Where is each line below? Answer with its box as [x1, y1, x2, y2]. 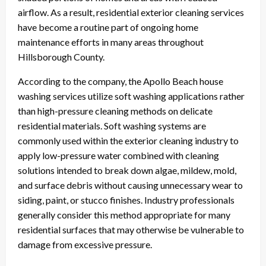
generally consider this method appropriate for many [18, 209, 230, 221]
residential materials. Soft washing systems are [18, 120, 206, 132]
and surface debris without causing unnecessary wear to [18, 179, 243, 191]
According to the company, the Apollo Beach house [18, 75, 223, 87]
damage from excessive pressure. [18, 239, 152, 251]
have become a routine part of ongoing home [18, 21, 198, 33]
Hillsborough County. [18, 51, 104, 63]
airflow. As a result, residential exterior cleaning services [18, 7, 244, 18]
